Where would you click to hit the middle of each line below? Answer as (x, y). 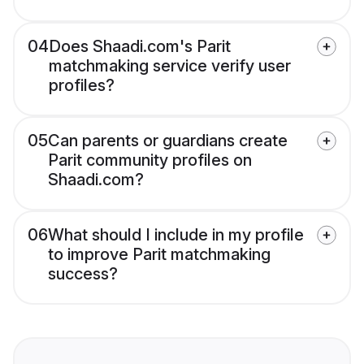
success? (83, 274)
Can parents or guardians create (168, 141)
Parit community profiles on (150, 160)
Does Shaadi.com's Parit (140, 47)
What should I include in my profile (176, 235)
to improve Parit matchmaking (159, 255)
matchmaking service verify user (170, 66)
